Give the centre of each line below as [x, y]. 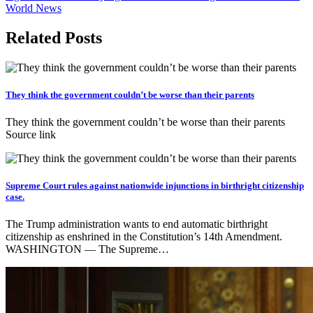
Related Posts [54, 37]
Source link [31, 134]
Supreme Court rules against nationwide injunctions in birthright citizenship [155, 186]
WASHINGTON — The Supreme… [87, 249]
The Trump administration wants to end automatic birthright [137, 224]
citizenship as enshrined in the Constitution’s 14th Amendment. [144, 237]
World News [34, 8]
